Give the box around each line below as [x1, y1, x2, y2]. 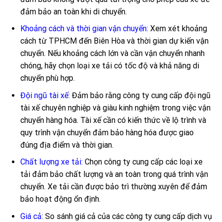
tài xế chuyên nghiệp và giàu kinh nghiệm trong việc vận [20, 103, 211, 112]
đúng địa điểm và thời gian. [20, 140, 113, 150]
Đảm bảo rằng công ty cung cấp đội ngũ [69, 90, 211, 100]
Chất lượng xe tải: [20, 157, 83, 167]
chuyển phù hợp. [20, 73, 75, 83]
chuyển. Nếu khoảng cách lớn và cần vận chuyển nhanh [20, 49, 205, 58]
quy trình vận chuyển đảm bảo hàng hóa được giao [20, 127, 194, 137]
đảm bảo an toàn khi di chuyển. [20, 6, 127, 16]
